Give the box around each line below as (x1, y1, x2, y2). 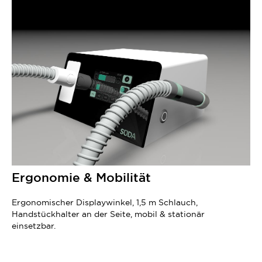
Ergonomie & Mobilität (12, 169, 151, 185)
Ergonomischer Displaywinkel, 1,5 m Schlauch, (12, 196, 198, 208)
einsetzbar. (12, 220, 58, 231)
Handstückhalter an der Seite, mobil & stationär (12, 208, 205, 219)
